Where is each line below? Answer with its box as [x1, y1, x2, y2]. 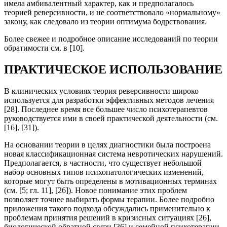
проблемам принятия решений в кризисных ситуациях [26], [4, 213, 211, 222]
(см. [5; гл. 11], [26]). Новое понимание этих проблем [4, 185, 187, 195]
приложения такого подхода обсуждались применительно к [4, 204, 210, 213]
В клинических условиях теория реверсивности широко [4, 86, 199, 95]
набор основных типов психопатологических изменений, [4, 167, 204, 176]
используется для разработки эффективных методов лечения [4, 95, 214, 104]
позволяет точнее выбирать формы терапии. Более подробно [4, 195, 214, 204]
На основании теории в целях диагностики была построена [4, 140, 211, 149]
